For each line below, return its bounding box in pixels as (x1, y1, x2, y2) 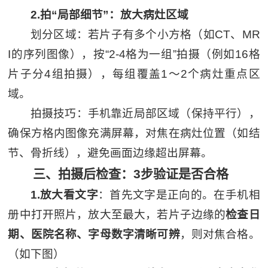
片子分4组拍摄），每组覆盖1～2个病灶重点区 (8, 67, 260, 80)
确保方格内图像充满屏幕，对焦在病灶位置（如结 (8, 126, 260, 139)
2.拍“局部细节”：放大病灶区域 (30, 8, 188, 21)
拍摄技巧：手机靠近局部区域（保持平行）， (30, 106, 260, 120)
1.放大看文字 (30, 188, 98, 201)
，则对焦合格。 (179, 227, 260, 240)
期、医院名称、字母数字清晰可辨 (8, 227, 180, 240)
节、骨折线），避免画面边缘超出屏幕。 (8, 146, 213, 159)
